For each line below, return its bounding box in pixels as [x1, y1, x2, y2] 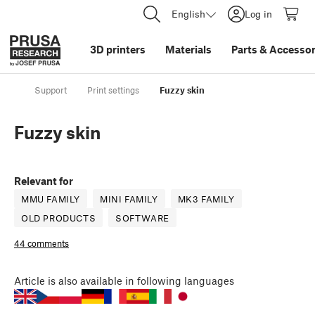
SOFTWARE [115, 212, 170, 224]
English [172, 8, 205, 20]
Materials [165, 43, 212, 56]
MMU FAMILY [21, 193, 80, 205]
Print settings [87, 84, 139, 96]
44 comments [14, 238, 69, 250]
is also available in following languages [48, 274, 234, 288]
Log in [245, 8, 272, 20]
